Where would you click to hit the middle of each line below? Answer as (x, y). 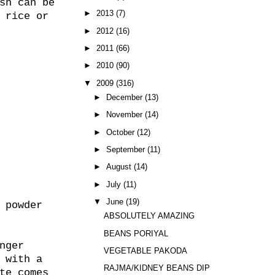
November (124, 115)
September (126, 149)
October (120, 132)
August (119, 167)
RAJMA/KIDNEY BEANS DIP (157, 268)
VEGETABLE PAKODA (146, 250)
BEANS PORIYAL (136, 233)
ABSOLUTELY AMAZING (149, 216)
